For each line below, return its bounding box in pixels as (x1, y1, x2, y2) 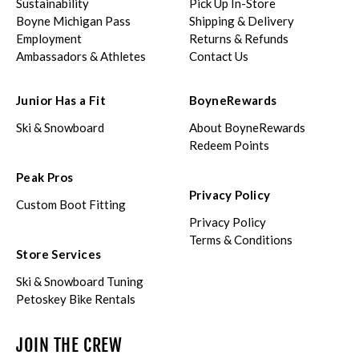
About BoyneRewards (189, 120, 305, 135)
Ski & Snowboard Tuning (16, 274, 143, 289)
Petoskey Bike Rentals (16, 292, 135, 307)
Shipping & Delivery (189, 14, 294, 29)
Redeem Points (189, 138, 269, 153)
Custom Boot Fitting (16, 197, 126, 212)
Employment (16, 31, 82, 46)
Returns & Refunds (189, 31, 288, 46)
